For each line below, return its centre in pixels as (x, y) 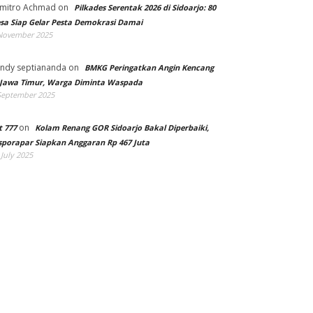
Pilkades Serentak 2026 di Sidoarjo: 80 (145, 7)
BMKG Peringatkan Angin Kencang (149, 67)
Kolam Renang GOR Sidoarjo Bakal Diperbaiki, (122, 128)
